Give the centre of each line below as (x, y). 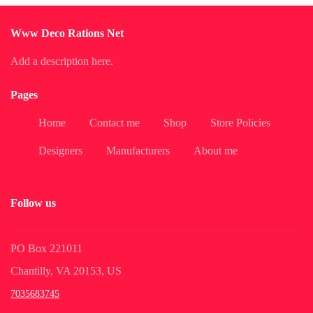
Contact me (115, 123)
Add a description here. (62, 61)
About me (216, 151)
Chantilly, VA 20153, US (66, 271)
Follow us (33, 203)
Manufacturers (138, 151)
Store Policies (240, 123)
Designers (60, 151)
